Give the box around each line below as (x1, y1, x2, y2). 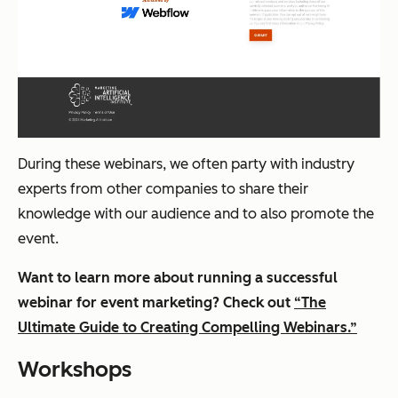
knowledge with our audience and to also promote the (18, 205, 374, 222)
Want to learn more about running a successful (18, 269, 338, 286)
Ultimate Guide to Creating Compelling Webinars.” (18, 319, 357, 336)
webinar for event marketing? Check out (18, 294, 294, 311)
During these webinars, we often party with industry (18, 155, 354, 172)
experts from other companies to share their (18, 180, 308, 197)
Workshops (18, 356, 131, 382)
